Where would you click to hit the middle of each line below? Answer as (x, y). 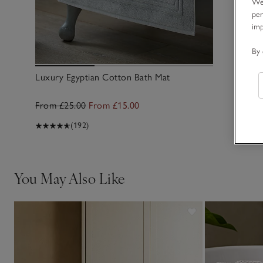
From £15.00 (114, 105)
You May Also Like (70, 178)
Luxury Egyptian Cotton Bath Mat (103, 77)
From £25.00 (61, 105)
